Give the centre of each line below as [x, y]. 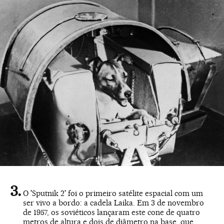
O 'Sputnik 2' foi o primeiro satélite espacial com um [113, 193]
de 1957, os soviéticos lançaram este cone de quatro [111, 212]
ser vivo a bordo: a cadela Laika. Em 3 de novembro [113, 203]
